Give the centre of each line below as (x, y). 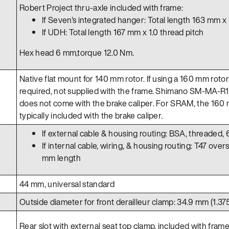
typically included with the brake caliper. (91, 115)
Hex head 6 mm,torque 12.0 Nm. (77, 52)
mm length (61, 158)
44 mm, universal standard (67, 184)
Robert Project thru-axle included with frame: (101, 7)
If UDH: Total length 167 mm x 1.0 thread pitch (123, 32)
